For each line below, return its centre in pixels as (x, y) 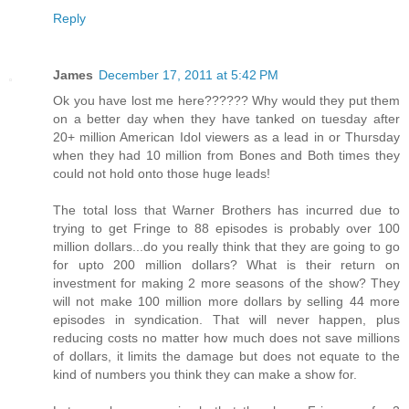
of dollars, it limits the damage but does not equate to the (226, 356)
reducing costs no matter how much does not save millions (226, 337)
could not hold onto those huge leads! (162, 173)
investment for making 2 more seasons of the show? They (226, 283)
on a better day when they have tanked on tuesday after (226, 118)
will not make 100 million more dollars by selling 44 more (226, 301)
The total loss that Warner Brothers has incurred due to (226, 210)
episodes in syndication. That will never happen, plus (226, 319)
